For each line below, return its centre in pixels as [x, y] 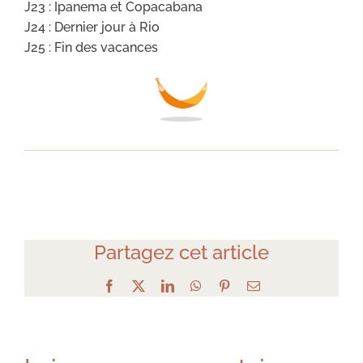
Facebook [140, 286]
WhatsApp [228, 286]
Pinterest [252, 286]
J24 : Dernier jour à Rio [92, 28]
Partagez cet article [181, 253]
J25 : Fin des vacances [91, 48]
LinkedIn [197, 286]
